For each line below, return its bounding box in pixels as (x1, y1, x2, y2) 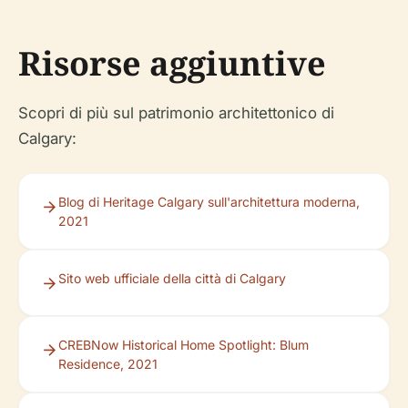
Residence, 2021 (58, 356, 158, 372)
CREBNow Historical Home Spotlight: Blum (58, 337, 309, 352)
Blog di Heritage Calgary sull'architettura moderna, (58, 194, 360, 209)
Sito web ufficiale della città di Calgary (58, 270, 286, 286)
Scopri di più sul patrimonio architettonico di (18, 104, 334, 122)
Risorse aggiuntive (18, 41, 326, 86)
